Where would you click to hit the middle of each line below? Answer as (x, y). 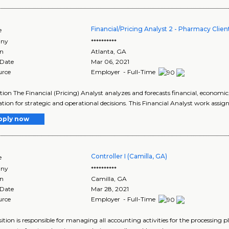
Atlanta (102, 52)
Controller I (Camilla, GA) (129, 156)
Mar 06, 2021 (110, 62)
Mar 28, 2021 (110, 189)
